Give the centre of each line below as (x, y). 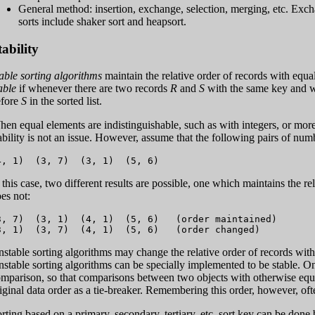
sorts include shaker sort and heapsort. (102, 21)
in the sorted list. (64, 101)
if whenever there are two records (93, 89)
